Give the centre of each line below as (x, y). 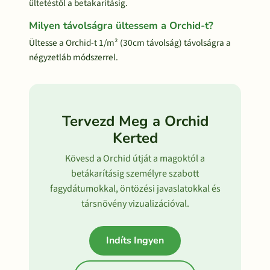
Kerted (135, 138)
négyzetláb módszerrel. (74, 57)
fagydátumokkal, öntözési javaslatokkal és (135, 189)
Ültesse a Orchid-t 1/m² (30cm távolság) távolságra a (130, 43)
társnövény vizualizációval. (135, 204)
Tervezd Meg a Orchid (135, 121)
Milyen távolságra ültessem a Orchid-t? (121, 26)
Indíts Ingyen (135, 240)
